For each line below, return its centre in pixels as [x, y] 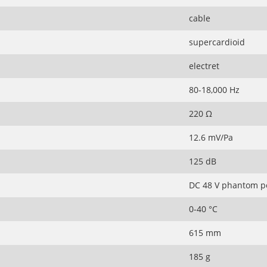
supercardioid [217, 42]
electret [204, 66]
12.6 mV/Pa [211, 138]
